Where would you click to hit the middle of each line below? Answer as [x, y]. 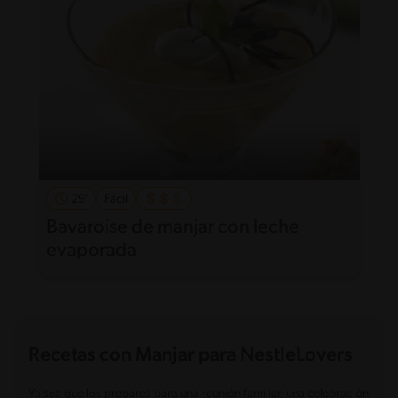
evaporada [91, 251]
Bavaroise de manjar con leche [172, 228]
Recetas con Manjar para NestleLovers [191, 356]
